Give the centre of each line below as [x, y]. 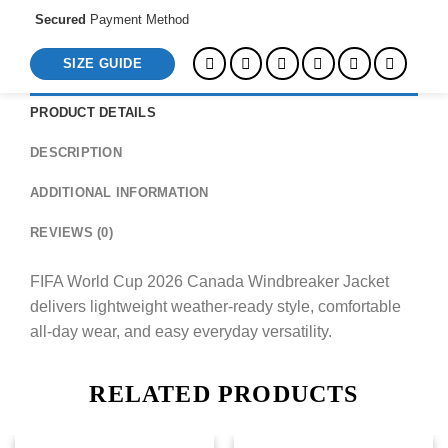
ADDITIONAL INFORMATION [119, 193]
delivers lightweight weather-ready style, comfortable [215, 307]
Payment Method [139, 20]
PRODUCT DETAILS [93, 113]
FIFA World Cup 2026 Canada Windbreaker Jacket [209, 282]
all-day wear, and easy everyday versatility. [181, 332]
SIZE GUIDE [102, 63]
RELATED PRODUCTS [224, 394]
